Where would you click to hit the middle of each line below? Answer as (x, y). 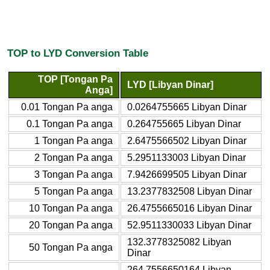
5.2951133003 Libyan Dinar (187, 157)
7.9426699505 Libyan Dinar (187, 174)
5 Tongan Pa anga (74, 191)
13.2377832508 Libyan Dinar (190, 191)
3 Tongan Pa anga (74, 174)
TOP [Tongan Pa (75, 79)
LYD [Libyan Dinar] (170, 84)
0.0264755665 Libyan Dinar (187, 107)
